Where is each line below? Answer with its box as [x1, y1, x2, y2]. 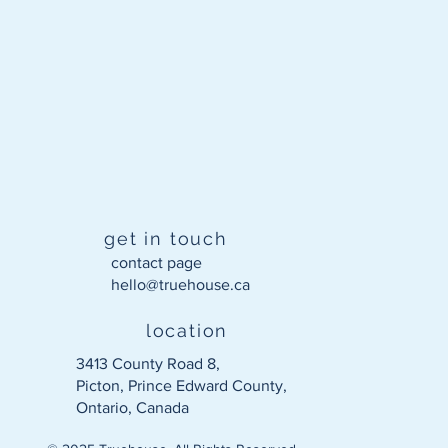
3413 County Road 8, [76, 355, 221, 373]
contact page [111, 254, 203, 272]
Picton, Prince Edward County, [76, 377, 288, 395]
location [145, 319, 229, 341]
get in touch [104, 228, 228, 250]
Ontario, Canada [76, 399, 190, 417]
